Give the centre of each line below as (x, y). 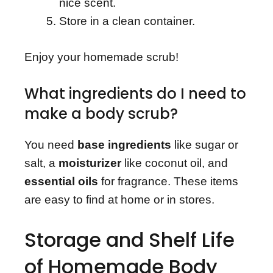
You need (51, 145)
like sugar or (205, 145)
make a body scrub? (101, 114)
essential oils (61, 182)
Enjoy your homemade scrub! (101, 57)
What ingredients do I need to (135, 94)
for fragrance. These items (168, 182)
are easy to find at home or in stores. (119, 200)
